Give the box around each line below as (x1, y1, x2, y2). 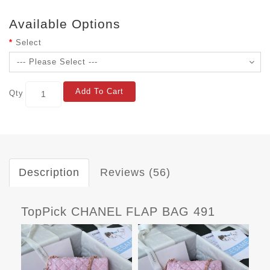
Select (16, 37, 42, 47)
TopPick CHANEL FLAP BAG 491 (21, 204, 215, 218)
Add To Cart (75, 86, 124, 96)
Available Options (9, 16, 121, 31)
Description (19, 166, 80, 178)
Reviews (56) (100, 166, 171, 178)
